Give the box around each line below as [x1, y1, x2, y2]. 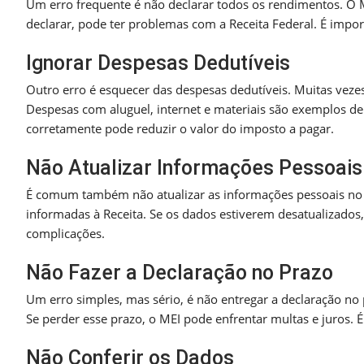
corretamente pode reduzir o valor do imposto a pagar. [26, 120, 334, 137]
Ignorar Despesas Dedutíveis [26, 51, 290, 76]
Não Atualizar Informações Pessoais [26, 156, 362, 180]
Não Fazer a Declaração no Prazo [26, 261, 333, 285]
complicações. [26, 225, 105, 242]
